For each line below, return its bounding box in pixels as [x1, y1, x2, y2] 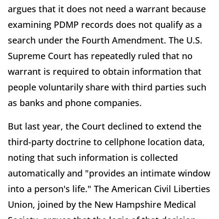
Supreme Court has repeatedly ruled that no [8, 49, 193, 62]
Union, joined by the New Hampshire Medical [8, 198, 196, 210]
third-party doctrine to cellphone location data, [8, 135, 205, 148]
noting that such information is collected [8, 151, 178, 163]
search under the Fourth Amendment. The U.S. [8, 34, 202, 46]
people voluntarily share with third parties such [8, 81, 206, 93]
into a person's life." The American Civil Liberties [8, 182, 210, 195]
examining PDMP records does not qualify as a [8, 18, 202, 30]
